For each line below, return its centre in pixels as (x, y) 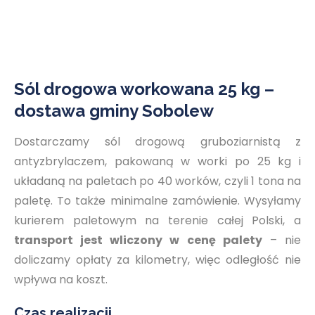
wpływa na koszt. (61, 279)
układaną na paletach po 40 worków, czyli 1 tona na (157, 181)
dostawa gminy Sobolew (114, 111)
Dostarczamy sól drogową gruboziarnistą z (157, 142)
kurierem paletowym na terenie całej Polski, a (157, 220)
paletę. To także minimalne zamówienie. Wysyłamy (157, 201)
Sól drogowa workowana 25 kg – (144, 89)
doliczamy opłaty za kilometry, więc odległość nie (157, 260)
